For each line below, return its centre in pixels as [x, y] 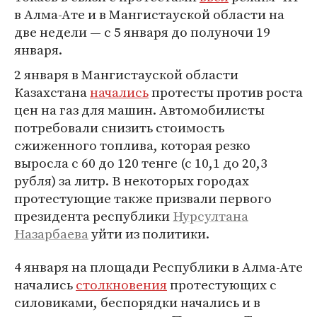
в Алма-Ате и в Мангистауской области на [149, 14]
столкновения [121, 284]
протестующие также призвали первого [143, 198]
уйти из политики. [149, 234]
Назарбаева [51, 234]
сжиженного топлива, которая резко [132, 145]
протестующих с [222, 284]
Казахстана [52, 92]
